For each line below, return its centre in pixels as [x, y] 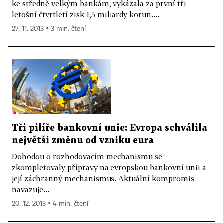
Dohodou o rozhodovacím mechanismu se [87, 157]
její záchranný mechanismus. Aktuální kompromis [103, 178]
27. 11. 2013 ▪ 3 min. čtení [49, 29]
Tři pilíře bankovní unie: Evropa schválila [110, 128]
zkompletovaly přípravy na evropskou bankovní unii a [109, 167]
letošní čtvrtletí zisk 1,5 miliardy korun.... [86, 14]
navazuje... [31, 189]
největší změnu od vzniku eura [83, 141]
